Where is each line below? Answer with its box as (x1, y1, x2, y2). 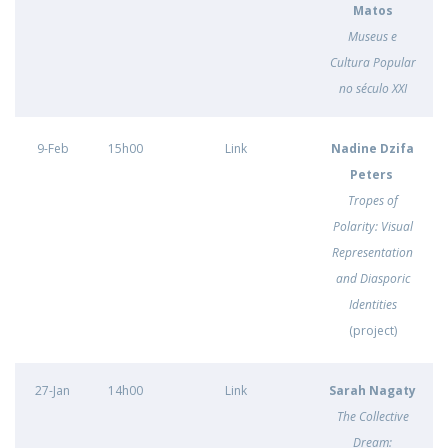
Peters (349, 166, 396, 183)
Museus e (348, 28, 397, 45)
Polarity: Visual (332, 218, 413, 235)
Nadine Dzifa (331, 140, 414, 157)
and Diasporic (335, 270, 410, 287)
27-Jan (35, 382, 70, 399)
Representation (332, 244, 413, 261)
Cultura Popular (329, 54, 416, 71)
